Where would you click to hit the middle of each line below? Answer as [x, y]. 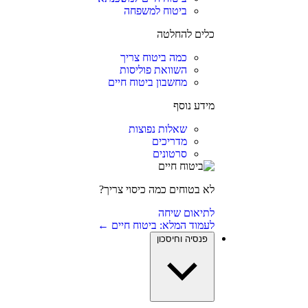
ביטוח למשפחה [155, 11]
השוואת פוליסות [153, 70]
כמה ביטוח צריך [153, 57]
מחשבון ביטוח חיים [147, 82]
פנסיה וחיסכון [182, 239]
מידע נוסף [194, 106]
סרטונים [169, 154]
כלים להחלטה [185, 34]
